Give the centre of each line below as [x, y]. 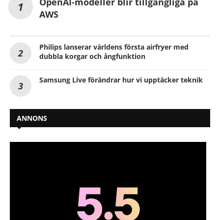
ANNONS [32, 118]
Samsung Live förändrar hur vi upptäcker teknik [121, 80]
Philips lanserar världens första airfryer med [114, 47]
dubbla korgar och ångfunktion [92, 56]
